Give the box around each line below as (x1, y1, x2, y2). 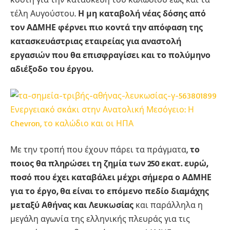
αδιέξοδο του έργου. (10, 64, 93, 74)
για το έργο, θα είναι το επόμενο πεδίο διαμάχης (10, 186, 209, 197)
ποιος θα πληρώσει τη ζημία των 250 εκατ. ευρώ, (10, 158, 208, 169)
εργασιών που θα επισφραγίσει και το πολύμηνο (10, 50, 210, 61)
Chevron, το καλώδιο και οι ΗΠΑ (10, 118, 133, 128)
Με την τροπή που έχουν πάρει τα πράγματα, (10, 144, 190, 155)
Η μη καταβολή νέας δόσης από (78, 8, 206, 19)
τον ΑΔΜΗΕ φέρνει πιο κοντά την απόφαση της (10, 22, 203, 33)
